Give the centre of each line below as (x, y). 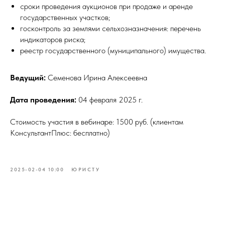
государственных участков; (65, 17)
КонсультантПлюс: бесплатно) (60, 133)
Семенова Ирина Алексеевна (96, 78)
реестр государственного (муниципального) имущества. (113, 50)
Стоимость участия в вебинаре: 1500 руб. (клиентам (97, 122)
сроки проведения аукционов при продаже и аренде (106, 6)
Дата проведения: (43, 100)
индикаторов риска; (53, 39)
